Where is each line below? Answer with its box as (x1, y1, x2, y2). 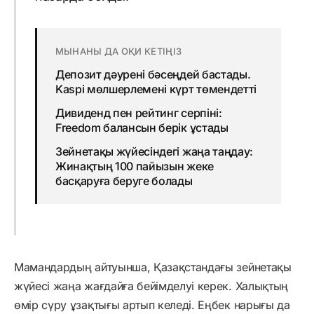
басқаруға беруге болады (55, 174, 193, 189)
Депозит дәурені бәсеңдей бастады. (55, 67, 251, 82)
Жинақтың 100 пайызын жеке (55, 159, 214, 174)
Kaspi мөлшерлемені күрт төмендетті (55, 82, 257, 97)
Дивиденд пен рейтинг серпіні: (55, 106, 222, 121)
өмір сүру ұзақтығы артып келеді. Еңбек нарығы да (14, 298, 290, 313)
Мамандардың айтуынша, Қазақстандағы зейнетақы (14, 260, 292, 275)
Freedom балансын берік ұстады (55, 121, 228, 135)
